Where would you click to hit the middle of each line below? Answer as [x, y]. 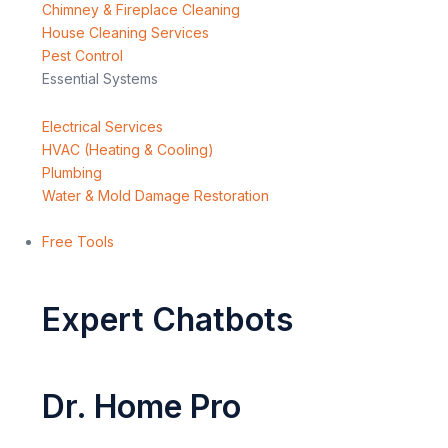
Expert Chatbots [167, 319]
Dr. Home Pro [141, 406]
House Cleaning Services [125, 33]
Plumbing [72, 172]
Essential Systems [100, 79]
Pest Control [82, 56]
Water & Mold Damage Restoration [155, 195]
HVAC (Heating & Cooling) [128, 149]
